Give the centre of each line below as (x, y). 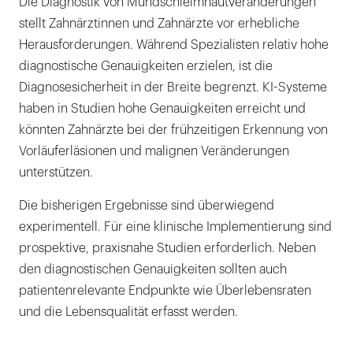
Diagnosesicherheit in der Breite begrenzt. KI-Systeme (173, 87)
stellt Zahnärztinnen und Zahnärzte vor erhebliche (159, 23)
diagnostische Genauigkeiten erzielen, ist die (146, 66)
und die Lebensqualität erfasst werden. (128, 312)
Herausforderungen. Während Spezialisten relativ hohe (174, 45)
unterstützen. (56, 172)
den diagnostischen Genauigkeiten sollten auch (153, 269)
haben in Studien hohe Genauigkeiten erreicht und (162, 108)
